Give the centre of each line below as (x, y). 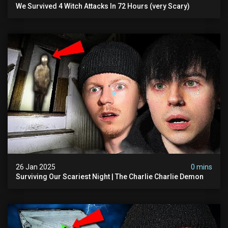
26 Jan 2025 (36, 167)
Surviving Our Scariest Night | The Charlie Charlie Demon (110, 176)
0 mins (202, 167)
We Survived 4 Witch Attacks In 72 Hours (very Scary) (103, 6)
